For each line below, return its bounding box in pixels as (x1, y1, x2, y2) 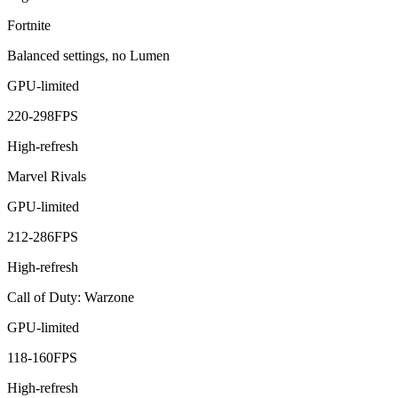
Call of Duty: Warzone (7, 290, 134, 306)
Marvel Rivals (7, 169, 86, 185)
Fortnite (7, 18, 51, 34)
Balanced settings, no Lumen (7, 48, 170, 64)
